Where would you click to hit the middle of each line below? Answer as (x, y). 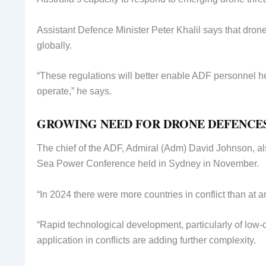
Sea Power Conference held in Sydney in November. (148, 164)
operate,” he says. (74, 91)
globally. (54, 45)
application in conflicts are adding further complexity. (146, 240)
